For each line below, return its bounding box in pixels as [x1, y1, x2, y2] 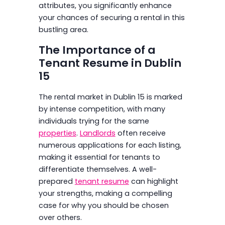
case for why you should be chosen [38, 200, 169, 210]
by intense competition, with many [38, 103, 165, 114]
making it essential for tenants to [38, 152, 160, 162]
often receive [115, 128, 166, 138]
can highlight [129, 176, 178, 186]
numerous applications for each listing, [38, 140, 181, 150]
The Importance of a [38, 42, 156, 58]
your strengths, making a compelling [38, 188, 172, 198]
